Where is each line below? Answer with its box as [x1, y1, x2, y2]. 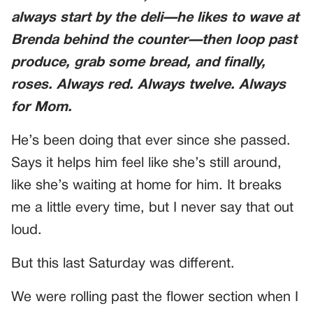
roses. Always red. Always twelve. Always [11, 79, 286, 92]
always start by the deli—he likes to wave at [11, 12, 299, 24]
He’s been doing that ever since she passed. [11, 135, 291, 147]
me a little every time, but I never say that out [11, 202, 293, 214]
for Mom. [11, 101, 72, 114]
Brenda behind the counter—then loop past [11, 34, 297, 47]
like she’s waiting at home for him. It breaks [11, 180, 282, 192]
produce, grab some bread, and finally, [11, 57, 265, 69]
